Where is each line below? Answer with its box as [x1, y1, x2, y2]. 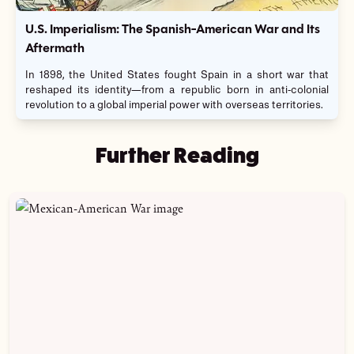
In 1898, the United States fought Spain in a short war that [25, 70, 329, 81]
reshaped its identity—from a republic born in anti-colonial [25, 85, 329, 96]
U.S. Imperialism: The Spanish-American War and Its [25, 24, 320, 37]
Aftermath [25, 43, 85, 56]
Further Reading [95, 143, 259, 168]
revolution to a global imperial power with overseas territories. [25, 100, 323, 111]
